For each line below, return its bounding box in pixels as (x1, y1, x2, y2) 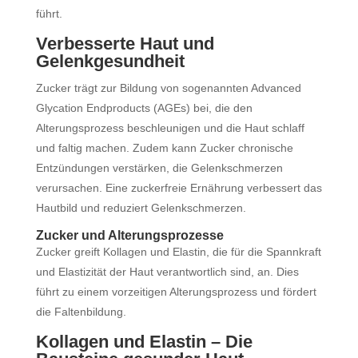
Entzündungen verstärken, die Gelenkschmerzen (35, 161, 283, 174)
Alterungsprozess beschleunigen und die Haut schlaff (35, 121, 304, 134)
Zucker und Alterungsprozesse (35, 229, 224, 242)
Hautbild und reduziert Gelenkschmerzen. (35, 201, 246, 214)
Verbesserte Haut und (35, 34, 214, 54)
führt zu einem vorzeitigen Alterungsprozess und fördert (35, 285, 316, 298)
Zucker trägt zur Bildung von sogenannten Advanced (35, 82, 301, 94)
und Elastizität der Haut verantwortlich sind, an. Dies (35, 265, 299, 278)
